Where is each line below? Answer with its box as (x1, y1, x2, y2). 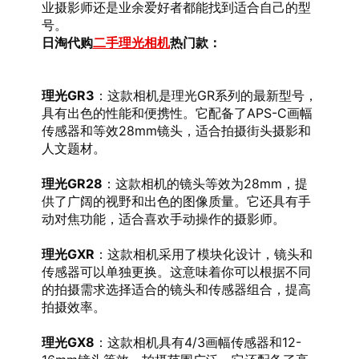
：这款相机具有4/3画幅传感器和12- (94, 334, 301, 350)
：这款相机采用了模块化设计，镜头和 (94, 246, 313, 262)
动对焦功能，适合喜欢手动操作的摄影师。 (41, 211, 285, 227)
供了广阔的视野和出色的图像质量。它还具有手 (41, 193, 311, 209)
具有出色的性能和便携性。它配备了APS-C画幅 (41, 105, 313, 121)
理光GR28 (41, 175, 103, 192)
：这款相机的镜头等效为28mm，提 (102, 175, 308, 192)
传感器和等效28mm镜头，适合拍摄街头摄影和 (41, 123, 311, 139)
